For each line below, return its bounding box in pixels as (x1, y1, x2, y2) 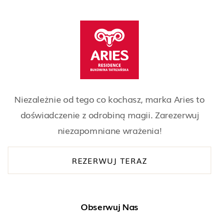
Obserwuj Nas (81, 199, 138, 213)
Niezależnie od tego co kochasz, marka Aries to (14, 92, 205, 105)
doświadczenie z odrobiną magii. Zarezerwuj (20, 108, 199, 121)
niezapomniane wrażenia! (57, 123, 162, 136)
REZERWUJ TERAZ (71, 154, 148, 166)
